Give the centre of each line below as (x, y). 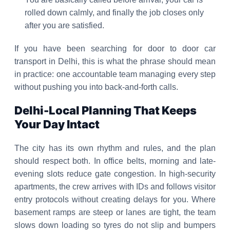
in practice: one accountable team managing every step (115, 74)
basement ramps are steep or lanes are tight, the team (115, 212)
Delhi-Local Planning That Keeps (106, 110)
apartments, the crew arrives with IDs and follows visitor (115, 187)
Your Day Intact (57, 124)
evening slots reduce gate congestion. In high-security (115, 174)
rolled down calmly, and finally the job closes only (114, 13)
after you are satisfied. (64, 25)
